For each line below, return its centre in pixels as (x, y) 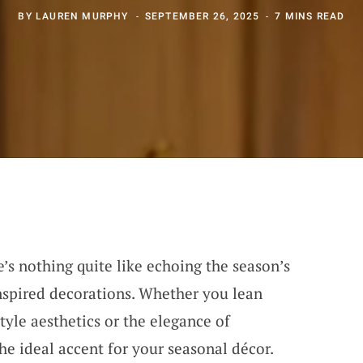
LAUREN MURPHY (82, 16)
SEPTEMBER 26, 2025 (202, 16)
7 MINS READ (310, 16)
